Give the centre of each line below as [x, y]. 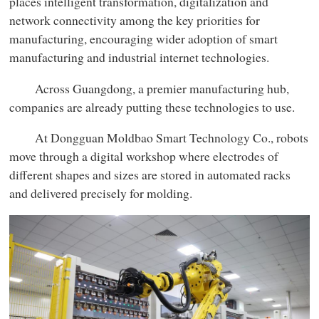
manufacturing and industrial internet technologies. [140, 57]
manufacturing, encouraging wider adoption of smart [144, 38]
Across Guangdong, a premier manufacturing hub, [150, 88]
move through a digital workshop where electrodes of [144, 156]
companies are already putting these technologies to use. [152, 106]
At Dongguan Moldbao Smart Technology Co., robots [159, 138]
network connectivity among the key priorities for [135, 20]
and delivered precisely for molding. [101, 193]
